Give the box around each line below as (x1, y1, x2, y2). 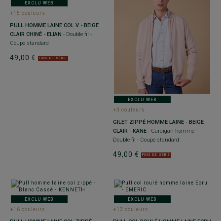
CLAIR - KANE (113, 128, 147, 135)
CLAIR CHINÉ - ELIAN (10, 31, 62, 38)
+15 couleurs (10, 10, 46, 16)
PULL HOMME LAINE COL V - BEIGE (10, 22, 99, 29)
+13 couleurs (113, 207, 149, 213)
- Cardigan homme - (147, 128, 197, 135)
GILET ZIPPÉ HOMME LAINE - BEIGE (113, 119, 204, 126)
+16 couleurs (10, 207, 46, 213)
